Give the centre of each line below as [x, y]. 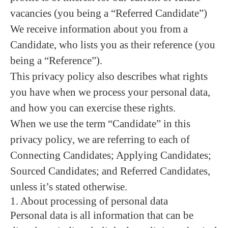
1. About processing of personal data [89, 201]
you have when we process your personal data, [110, 92]
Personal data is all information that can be [102, 215]
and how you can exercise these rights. [93, 108]
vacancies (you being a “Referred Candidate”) [109, 13]
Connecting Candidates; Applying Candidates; [111, 155]
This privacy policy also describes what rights [109, 76]
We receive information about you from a [99, 29]
